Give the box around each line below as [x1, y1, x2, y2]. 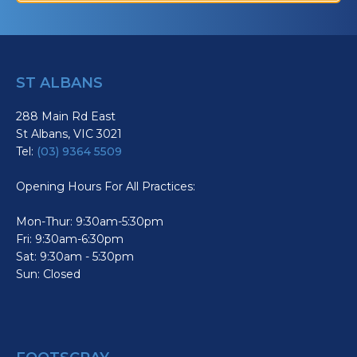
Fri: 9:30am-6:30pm [16, 232, 124, 247]
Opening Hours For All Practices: [16, 179, 195, 194]
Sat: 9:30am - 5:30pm [16, 249, 134, 265]
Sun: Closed [16, 267, 80, 282]
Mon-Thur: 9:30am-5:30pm [16, 214, 163, 229]
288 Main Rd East [16, 109, 116, 124]
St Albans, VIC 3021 [16, 127, 122, 142]
